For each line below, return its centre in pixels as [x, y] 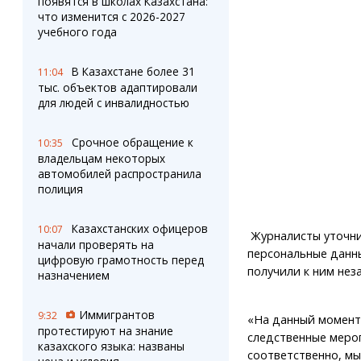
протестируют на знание [105, 331]
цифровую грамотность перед [120, 260]
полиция [60, 189]
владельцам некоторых [101, 158]
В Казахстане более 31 [133, 71]
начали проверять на [95, 245]
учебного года [77, 32]
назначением [73, 275]
